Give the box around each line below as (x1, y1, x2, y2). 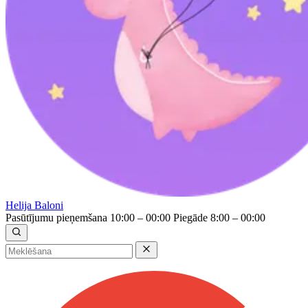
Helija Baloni (5, 199, 63, 212)
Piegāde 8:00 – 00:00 (173, 212, 265, 224)
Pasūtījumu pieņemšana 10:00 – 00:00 (5, 212, 170, 224)
